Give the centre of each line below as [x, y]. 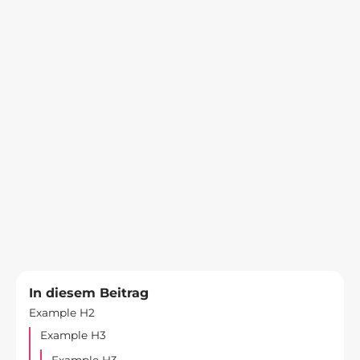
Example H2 [62, 313]
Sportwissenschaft [180, 167]
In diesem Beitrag [89, 292]
